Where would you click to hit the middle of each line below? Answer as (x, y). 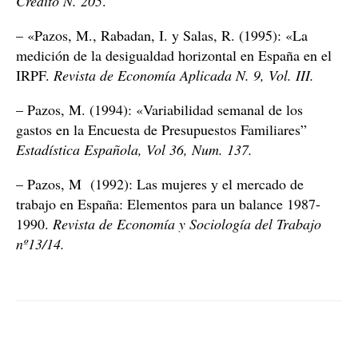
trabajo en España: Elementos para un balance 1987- (168, 204)
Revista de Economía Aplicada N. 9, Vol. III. (184, 75)
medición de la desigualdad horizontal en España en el (174, 55)
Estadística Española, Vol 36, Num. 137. (134, 149)
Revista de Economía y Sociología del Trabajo (187, 224)
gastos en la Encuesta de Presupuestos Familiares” (164, 129)
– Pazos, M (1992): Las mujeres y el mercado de (160, 184)
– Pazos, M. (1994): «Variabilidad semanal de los (159, 109)
